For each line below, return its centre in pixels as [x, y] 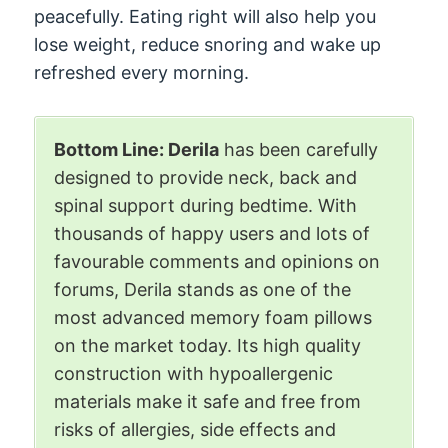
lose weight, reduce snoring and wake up [208, 44]
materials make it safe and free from [208, 401]
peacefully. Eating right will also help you [205, 16]
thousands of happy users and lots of [212, 233]
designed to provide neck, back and [206, 177]
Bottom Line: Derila [137, 149]
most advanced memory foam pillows [213, 317]
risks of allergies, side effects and [195, 429]
